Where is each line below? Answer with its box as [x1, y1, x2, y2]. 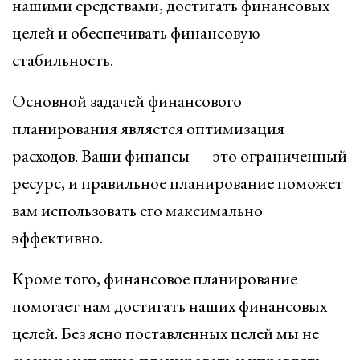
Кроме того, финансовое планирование [12, 267, 297, 290]
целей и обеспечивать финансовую [12, 21, 260, 44]
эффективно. [12, 226, 103, 249]
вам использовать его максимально [12, 198, 263, 222]
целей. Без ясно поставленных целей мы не [12, 321, 319, 345]
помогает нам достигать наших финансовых [12, 294, 327, 317]
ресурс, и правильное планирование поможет [12, 171, 343, 194]
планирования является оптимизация [12, 117, 284, 140]
